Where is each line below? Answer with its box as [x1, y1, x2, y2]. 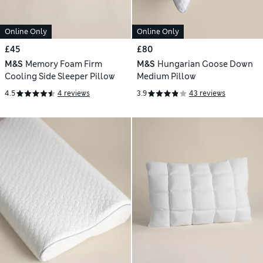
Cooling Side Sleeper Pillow [5, 70, 115, 82]
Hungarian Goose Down [157, 58, 253, 69]
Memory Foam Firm [25, 58, 102, 69]
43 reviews [189, 89, 225, 99]
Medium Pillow [137, 70, 196, 82]
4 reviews [58, 89, 90, 99]
